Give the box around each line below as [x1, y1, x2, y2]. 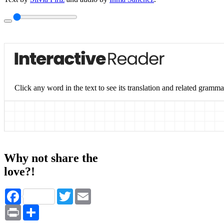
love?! [4, 165, 35, 178]
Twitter [73, 188, 95, 197]
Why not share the [4, 151, 98, 165]
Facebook [21, 188, 52, 197]
